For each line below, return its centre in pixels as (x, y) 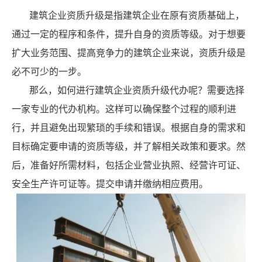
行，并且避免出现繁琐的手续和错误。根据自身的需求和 (129, 128)
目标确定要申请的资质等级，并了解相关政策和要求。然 (129, 146)
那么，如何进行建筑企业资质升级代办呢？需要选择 (137, 90)
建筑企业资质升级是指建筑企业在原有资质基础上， (137, 15)
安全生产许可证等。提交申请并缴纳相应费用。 (110, 184)
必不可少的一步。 (49, 72)
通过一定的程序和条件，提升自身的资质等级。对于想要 (129, 34)
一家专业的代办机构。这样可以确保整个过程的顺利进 (124, 109)
